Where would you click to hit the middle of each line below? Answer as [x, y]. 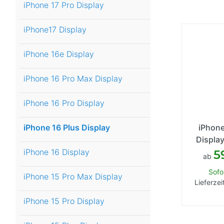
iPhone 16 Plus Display [67, 128]
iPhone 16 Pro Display [64, 103]
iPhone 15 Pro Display [64, 201]
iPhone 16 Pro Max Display [73, 79]
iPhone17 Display [55, 30]
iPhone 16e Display [59, 54]
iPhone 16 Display [56, 152]
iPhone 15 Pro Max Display [73, 177]
